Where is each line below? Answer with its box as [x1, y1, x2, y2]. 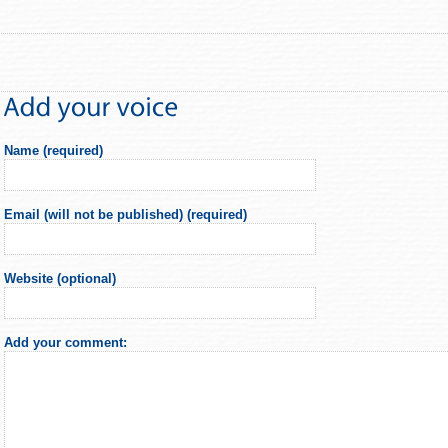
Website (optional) [4, 270, 116, 286]
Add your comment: [4, 334, 127, 350]
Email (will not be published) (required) [4, 206, 247, 222]
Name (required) [4, 142, 103, 158]
